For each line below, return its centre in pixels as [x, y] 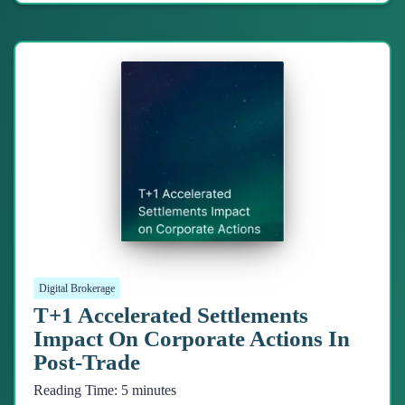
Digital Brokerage [77, 289]
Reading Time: [77, 391]
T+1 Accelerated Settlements [171, 316]
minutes [154, 391]
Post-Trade [87, 363]
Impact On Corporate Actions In [192, 339]
